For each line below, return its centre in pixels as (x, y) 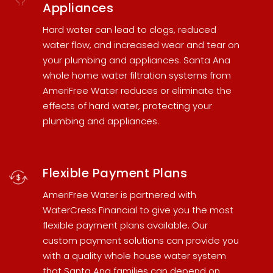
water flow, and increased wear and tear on (141, 45)
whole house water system (165, 256)
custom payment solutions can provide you (141, 241)
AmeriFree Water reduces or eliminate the (137, 91)
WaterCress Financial (90, 210)
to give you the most (185, 210)
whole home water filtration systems (125, 76)
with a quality (73, 256)
